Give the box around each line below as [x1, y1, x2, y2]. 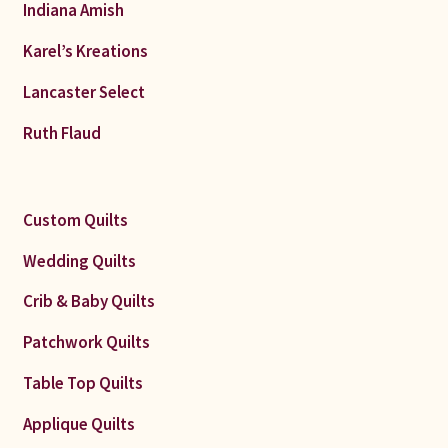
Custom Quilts [22, 208, 128, 231]
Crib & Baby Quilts [22, 290, 155, 313]
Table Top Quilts [22, 372, 143, 395]
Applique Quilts [22, 413, 135, 436]
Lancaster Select [22, 80, 145, 103]
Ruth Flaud [22, 121, 101, 144]
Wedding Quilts [22, 249, 136, 272]
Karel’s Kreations [22, 39, 148, 62]
